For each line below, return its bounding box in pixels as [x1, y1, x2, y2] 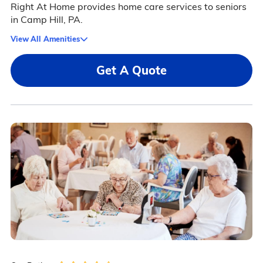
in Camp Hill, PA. [10, 14, 83, 26]
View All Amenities [10, 34, 80, 44]
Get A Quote [96, 63, 167, 78]
